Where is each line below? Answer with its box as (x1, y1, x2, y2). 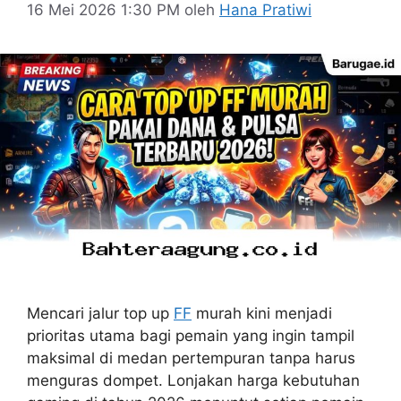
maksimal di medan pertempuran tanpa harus (27, 348, 355, 367)
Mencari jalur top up (27, 303, 174, 322)
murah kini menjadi (192, 303, 332, 322)
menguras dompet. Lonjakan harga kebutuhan (27, 371, 360, 389)
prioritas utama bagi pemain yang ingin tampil (27, 326, 354, 345)
